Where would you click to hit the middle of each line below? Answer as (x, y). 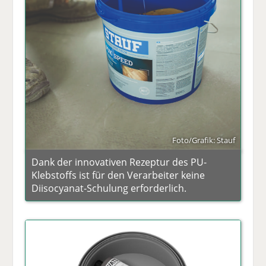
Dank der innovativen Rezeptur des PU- (119, 162)
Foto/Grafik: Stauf (203, 140)
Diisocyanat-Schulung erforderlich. (109, 188)
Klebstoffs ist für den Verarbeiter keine (118, 175)
